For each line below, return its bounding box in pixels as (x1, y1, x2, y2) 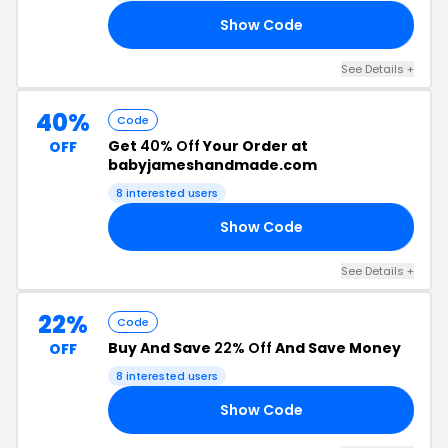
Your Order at (200, 136, 308, 156)
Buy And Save (108, 338, 214, 358)
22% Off (214, 338, 272, 358)
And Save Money (272, 338, 401, 358)
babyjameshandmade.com (108, 155, 317, 175)
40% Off (140, 136, 200, 156)
